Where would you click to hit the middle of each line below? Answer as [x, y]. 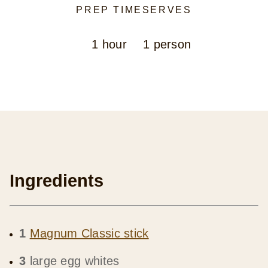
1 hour [109, 44]
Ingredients [57, 180]
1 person [167, 44]
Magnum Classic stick [89, 233]
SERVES [167, 10]
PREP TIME [109, 10]
